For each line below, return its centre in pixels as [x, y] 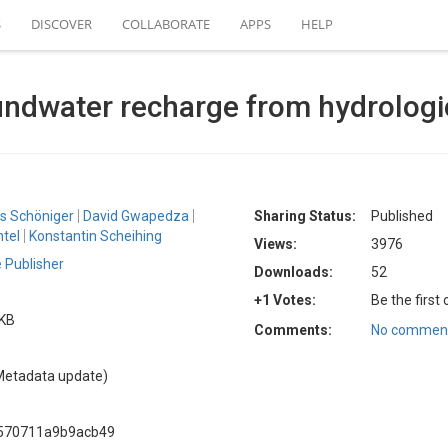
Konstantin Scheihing [95, 236]
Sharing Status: [305, 216]
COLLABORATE [166, 24]
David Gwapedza [136, 216]
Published [402, 216]
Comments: [293, 330]
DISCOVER [61, 24]
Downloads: [293, 272]
